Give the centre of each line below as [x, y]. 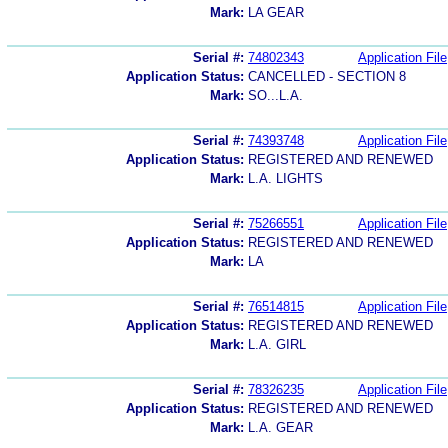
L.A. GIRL [277, 344]
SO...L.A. [275, 95]
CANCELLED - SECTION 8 [327, 76]
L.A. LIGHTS [285, 178]
